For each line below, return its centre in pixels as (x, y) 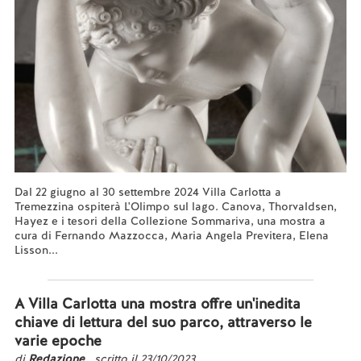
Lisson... (36, 250)
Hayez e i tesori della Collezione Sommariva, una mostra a (170, 221)
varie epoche (58, 340)
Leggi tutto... (46, 264)
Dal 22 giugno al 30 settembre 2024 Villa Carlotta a (147, 192)
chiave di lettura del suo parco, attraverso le (163, 322)
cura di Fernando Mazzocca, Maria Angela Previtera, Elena (171, 235)
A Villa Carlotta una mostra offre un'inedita (157, 303)
